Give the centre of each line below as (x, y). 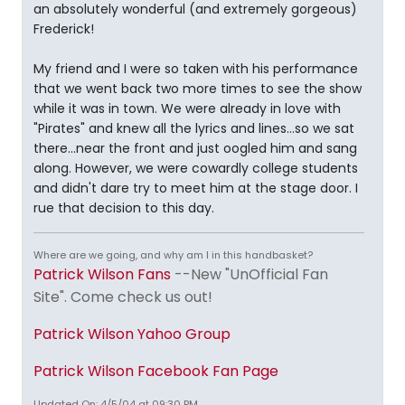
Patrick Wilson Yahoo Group (132, 334)
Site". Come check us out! (123, 297)
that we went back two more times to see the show (198, 89)
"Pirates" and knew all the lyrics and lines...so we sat (194, 128)
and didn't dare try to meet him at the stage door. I (196, 188)
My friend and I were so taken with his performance (196, 69)
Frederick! (64, 29)
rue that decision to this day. (124, 208)
